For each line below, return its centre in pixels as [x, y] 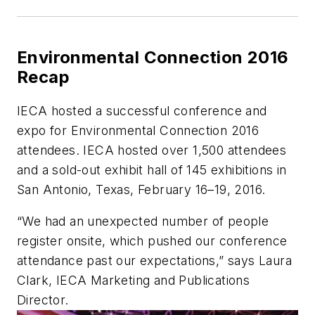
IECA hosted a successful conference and [142, 110]
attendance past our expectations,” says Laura [154, 261]
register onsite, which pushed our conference [152, 241]
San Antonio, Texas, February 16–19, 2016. [141, 189]
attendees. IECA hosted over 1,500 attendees [152, 150]
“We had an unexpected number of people [143, 221]
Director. [43, 300]
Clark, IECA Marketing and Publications [134, 281]
